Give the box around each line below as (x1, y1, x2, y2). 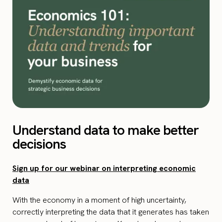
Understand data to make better (12, 121, 199, 139)
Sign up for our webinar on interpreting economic (12, 163, 196, 174)
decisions (12, 135, 66, 153)
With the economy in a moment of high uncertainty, (12, 195, 186, 206)
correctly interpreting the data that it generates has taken (12, 207, 209, 218)
